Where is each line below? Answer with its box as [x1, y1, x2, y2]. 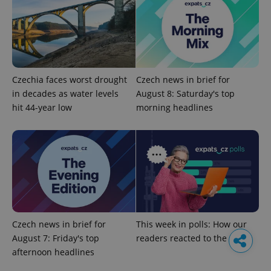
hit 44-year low [12, 101, 72, 113]
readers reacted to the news [135, 232, 250, 244]
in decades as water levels [12, 87, 119, 99]
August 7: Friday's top [12, 232, 99, 244]
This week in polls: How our [135, 218, 247, 230]
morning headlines [135, 101, 213, 113]
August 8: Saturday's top [135, 87, 235, 99]
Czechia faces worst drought [12, 73, 127, 85]
